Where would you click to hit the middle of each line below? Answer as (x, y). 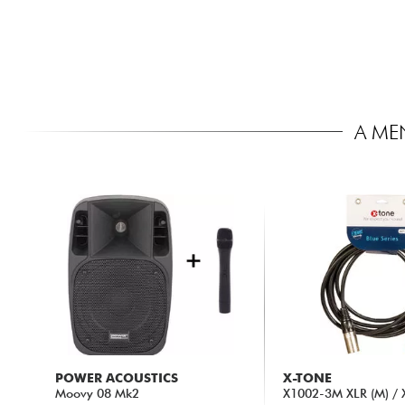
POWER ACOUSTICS (116, 377)
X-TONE (308, 377)
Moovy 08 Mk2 (97, 393)
